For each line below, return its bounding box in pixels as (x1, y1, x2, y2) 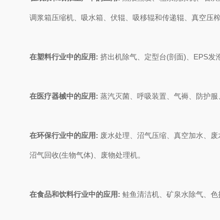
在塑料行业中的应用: (29, 53, 98, 61)
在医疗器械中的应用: (29, 92, 98, 100)
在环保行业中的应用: (29, 131, 100, 139)
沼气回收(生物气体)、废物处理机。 (29, 151, 145, 159)
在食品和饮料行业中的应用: (29, 190, 120, 198)
